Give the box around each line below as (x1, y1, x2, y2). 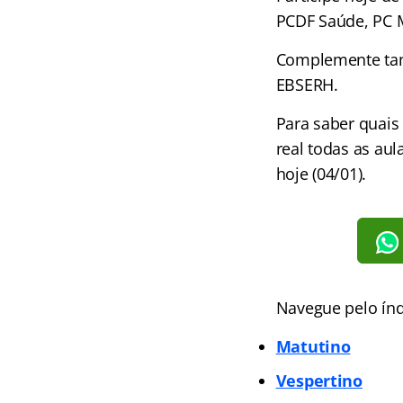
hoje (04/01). (275, 163, 367, 184)
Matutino (275, 335, 351, 357)
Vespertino (275, 369, 363, 391)
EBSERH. (275, 74, 338, 95)
